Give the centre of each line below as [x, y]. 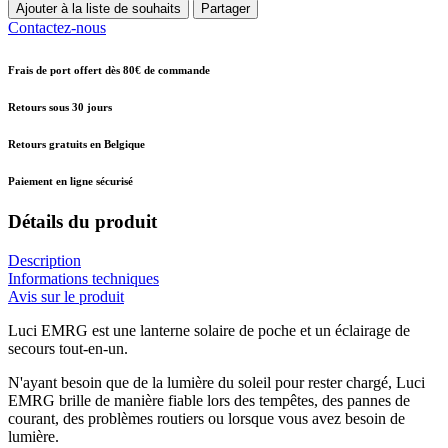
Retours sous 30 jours [60, 106]
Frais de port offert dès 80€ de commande [109, 69]
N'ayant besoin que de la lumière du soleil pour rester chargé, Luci [216, 383]
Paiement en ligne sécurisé [70, 180]
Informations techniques [83, 279]
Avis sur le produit [66, 297]
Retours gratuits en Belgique [76, 143]
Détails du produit [82, 222]
